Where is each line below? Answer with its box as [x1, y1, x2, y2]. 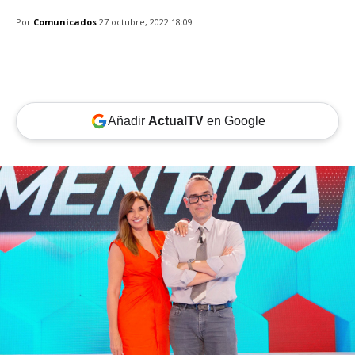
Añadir [107, 114, 148, 128]
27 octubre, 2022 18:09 [99, 16, 193, 29]
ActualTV [147, 114, 204, 128]
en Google [203, 114, 265, 128]
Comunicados [33, 15, 97, 28]
